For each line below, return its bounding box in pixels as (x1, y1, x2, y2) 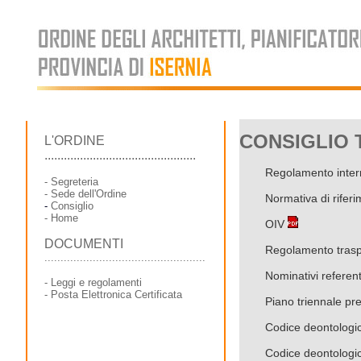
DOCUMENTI (44, 237, 123, 251)
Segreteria (51, 176, 98, 188)
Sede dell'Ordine (51, 188, 127, 200)
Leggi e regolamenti (51, 276, 142, 288)
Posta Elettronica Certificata (51, 288, 182, 301)
